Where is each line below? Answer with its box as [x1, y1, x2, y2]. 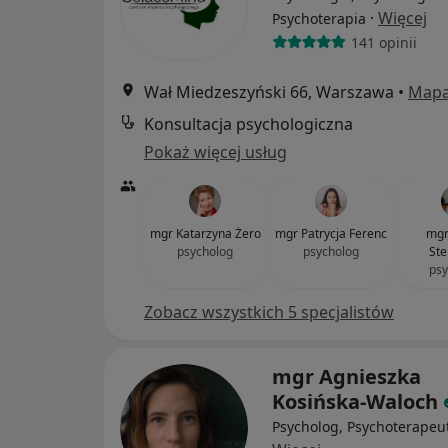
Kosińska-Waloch [272, 388, 438, 415]
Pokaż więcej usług [144, 141, 287, 163]
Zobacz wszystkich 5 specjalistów [144, 301, 394, 323]
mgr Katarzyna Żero [149, 225, 261, 242]
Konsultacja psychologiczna [144, 113, 353, 135]
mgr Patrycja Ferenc [275, 225, 387, 242]
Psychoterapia [272, 9, 366, 28]
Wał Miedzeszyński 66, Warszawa [144, 81, 394, 103]
